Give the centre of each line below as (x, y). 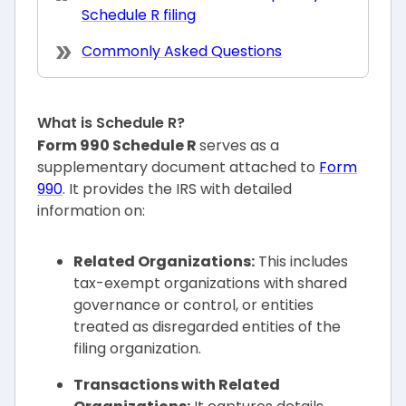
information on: (91, 211)
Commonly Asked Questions (182, 51)
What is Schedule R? (111, 123)
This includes (301, 261)
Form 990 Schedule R (118, 145)
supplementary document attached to (176, 167)
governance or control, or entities (193, 305)
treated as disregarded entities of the (207, 327)
